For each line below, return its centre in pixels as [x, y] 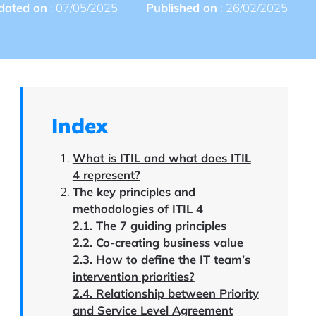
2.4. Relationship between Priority [165, 293]
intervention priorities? [133, 276]
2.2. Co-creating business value [158, 242]
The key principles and [134, 191]
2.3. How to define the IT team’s [161, 259]
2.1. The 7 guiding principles [149, 225]
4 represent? [106, 174]
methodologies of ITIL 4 [138, 208]
